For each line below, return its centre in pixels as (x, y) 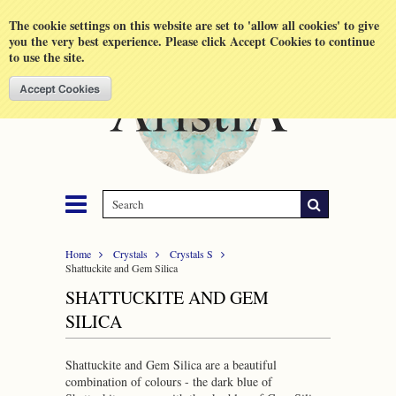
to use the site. (47, 57)
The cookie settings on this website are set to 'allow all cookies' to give (194, 25)
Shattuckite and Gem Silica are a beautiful (171, 365)
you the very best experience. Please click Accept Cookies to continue (192, 41)
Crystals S (191, 254)
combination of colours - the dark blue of (169, 381)
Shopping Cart (114, 13)
